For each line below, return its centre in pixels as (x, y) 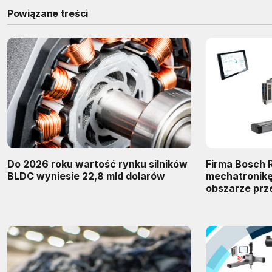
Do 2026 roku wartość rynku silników (97, 164)
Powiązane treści (48, 13)
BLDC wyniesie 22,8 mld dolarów (86, 176)
